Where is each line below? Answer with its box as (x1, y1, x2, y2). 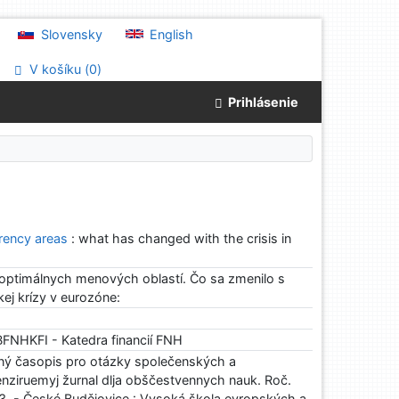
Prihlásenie (223, 94, 298, 110)
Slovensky (37, 27, 103, 42)
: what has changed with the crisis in (71, 231, 292, 247)
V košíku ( (26, 61, 90, 77)
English (146, 27, 194, 42)
